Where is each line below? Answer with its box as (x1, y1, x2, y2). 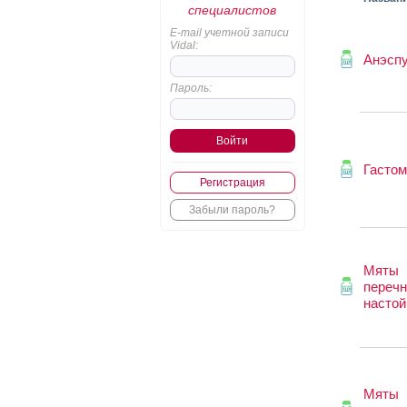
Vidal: (169, 39, 198, 52)
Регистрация (199, 176, 265, 189)
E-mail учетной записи (169, 26, 289, 39)
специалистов (188, 3, 276, 17)
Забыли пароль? (189, 203, 275, 216)
